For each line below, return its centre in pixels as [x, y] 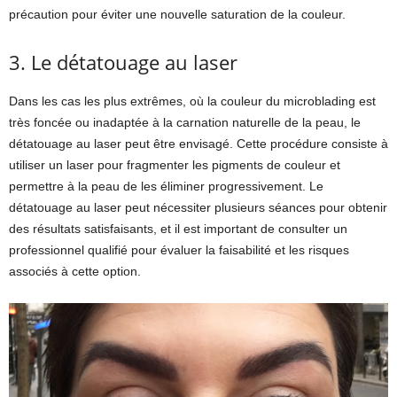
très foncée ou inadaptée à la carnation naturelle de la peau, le [185, 122]
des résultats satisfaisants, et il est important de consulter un [178, 228]
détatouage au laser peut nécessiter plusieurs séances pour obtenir [198, 207]
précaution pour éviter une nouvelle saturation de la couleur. [177, 14]
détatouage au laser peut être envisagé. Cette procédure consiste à [198, 143]
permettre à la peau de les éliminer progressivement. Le [166, 186]
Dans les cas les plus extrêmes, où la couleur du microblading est [192, 101]
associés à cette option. [75, 271]
